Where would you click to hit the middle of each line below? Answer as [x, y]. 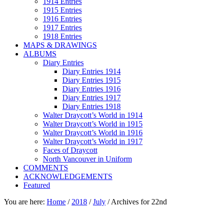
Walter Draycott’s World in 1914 [93, 115]
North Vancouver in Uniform [87, 159]
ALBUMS [40, 54]
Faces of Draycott [70, 150]
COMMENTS [46, 168]
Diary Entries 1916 [91, 89]
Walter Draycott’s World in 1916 [93, 133]
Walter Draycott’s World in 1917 [93, 141]
